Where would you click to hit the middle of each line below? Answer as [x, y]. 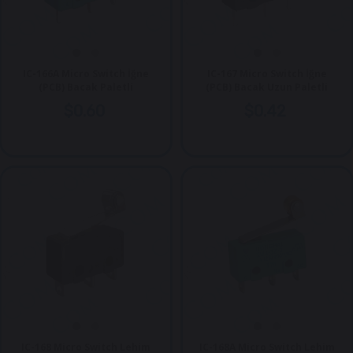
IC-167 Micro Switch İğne [267, 74]
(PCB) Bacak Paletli [86, 87]
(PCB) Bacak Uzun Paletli [267, 87]
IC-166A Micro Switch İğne [86, 74]
